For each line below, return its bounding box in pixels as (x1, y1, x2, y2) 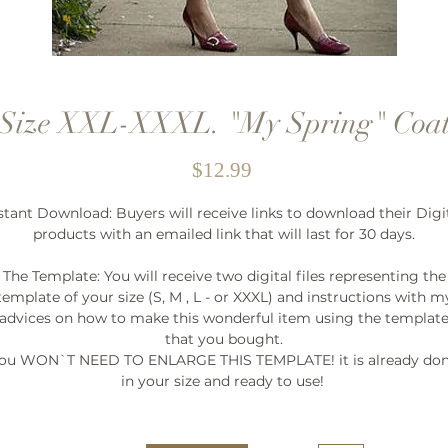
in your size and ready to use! (120, 372, 328, 390)
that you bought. (165, 330, 283, 348)
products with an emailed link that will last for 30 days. (33, 225, 415, 243)
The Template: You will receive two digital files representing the (2, 267, 446, 285)
